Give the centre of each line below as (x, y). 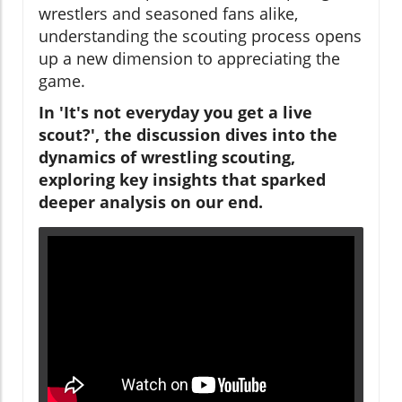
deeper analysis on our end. (151, 202)
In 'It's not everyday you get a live (175, 113)
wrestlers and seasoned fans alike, (168, 14)
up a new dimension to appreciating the (189, 59)
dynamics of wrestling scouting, (167, 157)
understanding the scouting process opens (200, 36)
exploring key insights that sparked (182, 180)
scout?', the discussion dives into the (188, 135)
